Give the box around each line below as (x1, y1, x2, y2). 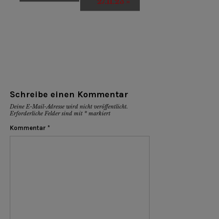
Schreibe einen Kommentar (10, 88, 128, 100)
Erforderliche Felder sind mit (10, 109, 84, 117)
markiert (87, 109, 110, 117)
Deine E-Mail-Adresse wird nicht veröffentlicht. (10, 103, 128, 110)
